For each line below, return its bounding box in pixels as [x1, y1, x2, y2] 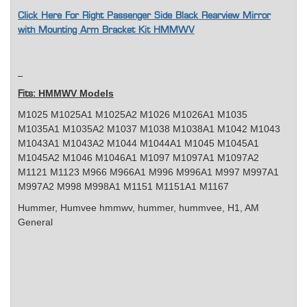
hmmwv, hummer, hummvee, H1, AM [99, 202, 259, 214]
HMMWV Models [38, 88, 114, 99]
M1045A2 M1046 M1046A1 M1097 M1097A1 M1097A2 [18, 152, 259, 164]
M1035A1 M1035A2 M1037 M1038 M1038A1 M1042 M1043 [18, 123, 280, 135]
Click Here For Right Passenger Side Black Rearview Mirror [18, 11, 271, 21]
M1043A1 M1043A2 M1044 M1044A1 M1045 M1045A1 [18, 138, 259, 149]
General [18, 217, 53, 228]
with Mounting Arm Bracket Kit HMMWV [18, 25, 195, 36]
